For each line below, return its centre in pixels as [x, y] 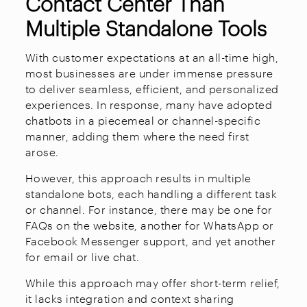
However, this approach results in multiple [138, 177]
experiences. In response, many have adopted [149, 104]
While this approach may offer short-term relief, [152, 282]
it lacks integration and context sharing [130, 298]
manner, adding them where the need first [137, 136]
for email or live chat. [82, 256]
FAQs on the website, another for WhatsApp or [149, 225]
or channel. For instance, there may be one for [149, 209]
